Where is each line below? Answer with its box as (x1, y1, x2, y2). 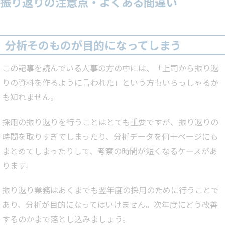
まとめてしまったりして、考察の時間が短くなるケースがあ (2, 145, 217, 157)
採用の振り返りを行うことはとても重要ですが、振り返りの (2, 116, 218, 128)
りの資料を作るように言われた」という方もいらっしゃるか (2, 76, 218, 89)
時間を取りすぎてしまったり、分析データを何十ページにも (2, 130, 218, 143)
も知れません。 (2, 91, 58, 103)
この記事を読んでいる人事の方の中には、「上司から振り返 (2, 62, 218, 74)
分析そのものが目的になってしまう (5, 37, 181, 53)
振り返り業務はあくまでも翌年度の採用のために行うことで (2, 184, 219, 196)
